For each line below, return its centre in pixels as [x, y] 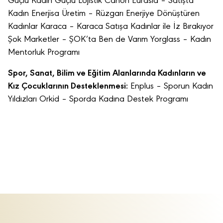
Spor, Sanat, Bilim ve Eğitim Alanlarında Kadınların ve [107, 74]
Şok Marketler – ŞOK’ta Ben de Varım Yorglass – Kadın [110, 40]
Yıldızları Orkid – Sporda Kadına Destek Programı [98, 100]
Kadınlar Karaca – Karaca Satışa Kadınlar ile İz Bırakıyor [111, 27]
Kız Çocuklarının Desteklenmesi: [68, 87]
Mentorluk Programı [44, 53]
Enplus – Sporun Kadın [170, 87]
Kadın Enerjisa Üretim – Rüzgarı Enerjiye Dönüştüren [104, 14]
